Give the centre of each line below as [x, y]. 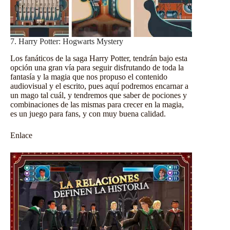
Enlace [21, 135]
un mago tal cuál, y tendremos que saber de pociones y [99, 95]
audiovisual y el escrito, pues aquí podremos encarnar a [99, 86]
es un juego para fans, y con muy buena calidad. [88, 113]
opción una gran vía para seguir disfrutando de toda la [97, 67]
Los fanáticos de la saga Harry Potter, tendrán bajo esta [99, 58]
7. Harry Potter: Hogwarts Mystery [67, 41]
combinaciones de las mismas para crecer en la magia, [97, 104]
